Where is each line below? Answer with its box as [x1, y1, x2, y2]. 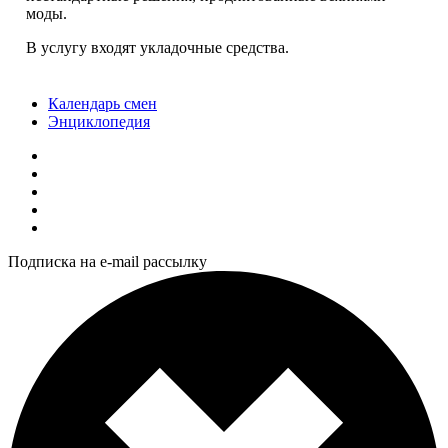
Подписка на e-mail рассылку [8, 252, 207, 270]
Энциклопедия [48, 112, 150, 130]
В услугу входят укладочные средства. [26, 38, 289, 56]
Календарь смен [48, 94, 157, 112]
